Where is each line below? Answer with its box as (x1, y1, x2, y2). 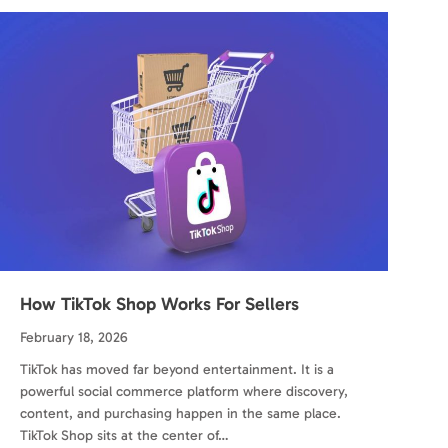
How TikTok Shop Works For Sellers (20, 292, 299, 315)
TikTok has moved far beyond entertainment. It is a (20, 360, 334, 378)
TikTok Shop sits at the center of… (20, 426, 229, 444)
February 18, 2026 (20, 328, 128, 346)
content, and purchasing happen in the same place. (20, 404, 341, 422)
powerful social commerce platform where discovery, (20, 382, 348, 400)
